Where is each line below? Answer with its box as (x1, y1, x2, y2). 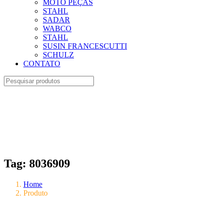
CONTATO (23, 59, 60, 68)
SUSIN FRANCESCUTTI (43, 42, 127, 50)
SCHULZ (43, 51, 74, 59)
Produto (23, 188, 48, 197)
